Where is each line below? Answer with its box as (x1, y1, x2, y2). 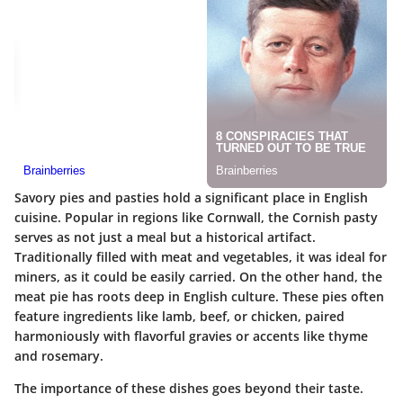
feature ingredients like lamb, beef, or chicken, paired (14, 308, 345, 326)
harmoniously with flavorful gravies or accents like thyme (14, 327, 368, 345)
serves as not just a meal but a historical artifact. (14, 228, 316, 246)
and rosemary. (14, 347, 103, 365)
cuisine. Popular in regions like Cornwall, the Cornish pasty (14, 209, 378, 227)
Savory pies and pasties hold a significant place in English (14, 189, 368, 207)
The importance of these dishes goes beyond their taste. (14, 380, 363, 398)
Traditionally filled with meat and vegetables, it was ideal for (14, 248, 387, 266)
